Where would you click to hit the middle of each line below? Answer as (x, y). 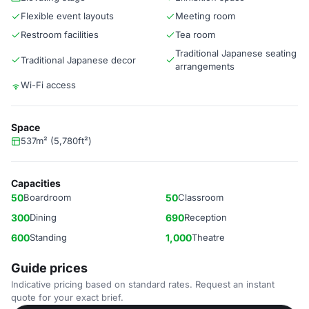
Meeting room (205, 16)
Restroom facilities (60, 34)
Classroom (201, 197)
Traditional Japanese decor (78, 60)
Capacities (36, 183)
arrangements (205, 66)
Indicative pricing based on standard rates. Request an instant (143, 284)
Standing (48, 237)
